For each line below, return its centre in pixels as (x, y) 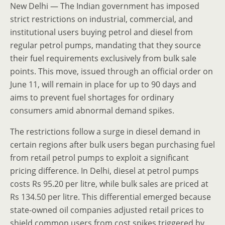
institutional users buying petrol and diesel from (101, 32)
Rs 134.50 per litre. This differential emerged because (110, 197)
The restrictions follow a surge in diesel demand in (105, 132)
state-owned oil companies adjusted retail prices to (107, 210)
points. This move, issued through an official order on (111, 71)
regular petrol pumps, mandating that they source (105, 45)
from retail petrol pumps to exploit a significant (99, 158)
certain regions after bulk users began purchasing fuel (113, 145)
